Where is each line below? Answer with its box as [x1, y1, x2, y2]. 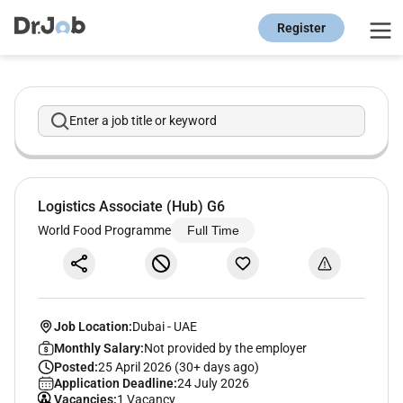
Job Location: [53, 318, 132, 334]
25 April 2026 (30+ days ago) [97, 359, 259, 374]
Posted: [53, 359, 98, 374]
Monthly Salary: [53, 340, 144, 355]
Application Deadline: [53, 375, 177, 390]
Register [277, 20, 326, 35]
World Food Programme [38, 222, 171, 237]
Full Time [186, 223, 239, 238]
